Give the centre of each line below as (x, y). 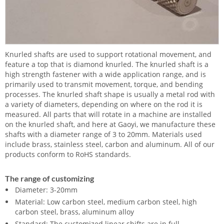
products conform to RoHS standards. (68, 154)
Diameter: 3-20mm (46, 189)
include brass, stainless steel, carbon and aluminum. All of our (110, 144)
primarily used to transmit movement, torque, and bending (104, 84)
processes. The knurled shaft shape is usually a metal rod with (110, 94)
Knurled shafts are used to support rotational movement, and (108, 54)
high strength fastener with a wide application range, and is (105, 74)
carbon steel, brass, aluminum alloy (74, 211)
